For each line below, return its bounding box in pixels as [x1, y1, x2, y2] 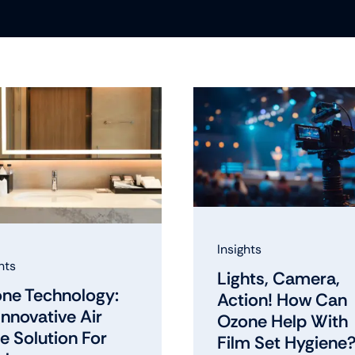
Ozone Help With [216, 309, 348, 333]
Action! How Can [216, 288, 347, 311]
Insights [216, 240, 261, 258]
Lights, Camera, [216, 266, 340, 290]
